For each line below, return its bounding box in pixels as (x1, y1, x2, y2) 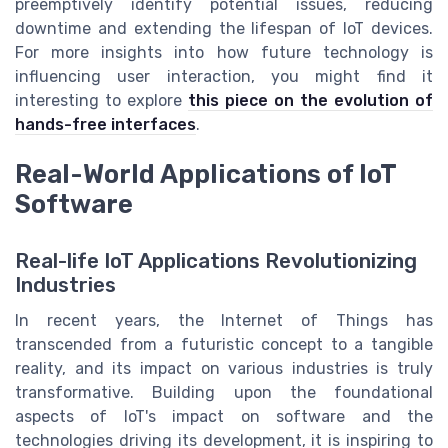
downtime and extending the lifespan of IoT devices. (15, 19, 433, 39)
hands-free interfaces (15, 115, 196, 135)
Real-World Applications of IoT (15, 159, 396, 190)
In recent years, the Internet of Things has (15, 310, 433, 330)
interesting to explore (15, 91, 188, 111)
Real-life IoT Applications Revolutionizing (15, 248, 417, 273)
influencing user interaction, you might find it (15, 67, 433, 87)
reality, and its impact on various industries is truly (15, 358, 433, 378)
